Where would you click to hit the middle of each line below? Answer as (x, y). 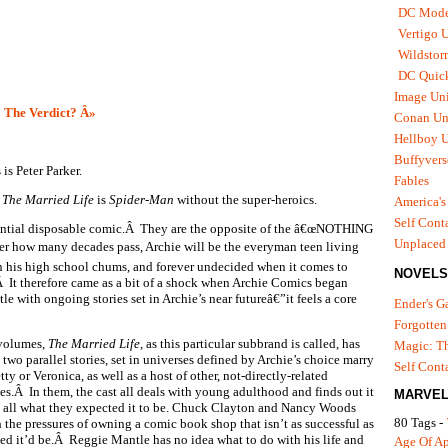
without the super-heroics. (245, 199)
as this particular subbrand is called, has (251, 343)
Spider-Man (141, 199)
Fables (411, 180)
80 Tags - (420, 422)
